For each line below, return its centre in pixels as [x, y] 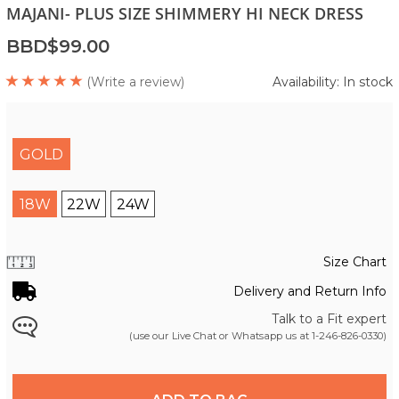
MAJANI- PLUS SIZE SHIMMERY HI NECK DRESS [185, 13]
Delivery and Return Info [310, 292]
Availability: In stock [333, 81]
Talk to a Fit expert [329, 318]
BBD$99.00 [58, 46]
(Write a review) [135, 81]
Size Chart [355, 261]
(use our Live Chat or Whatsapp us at [220, 335]
